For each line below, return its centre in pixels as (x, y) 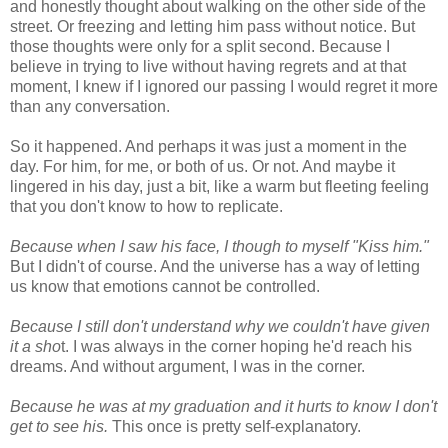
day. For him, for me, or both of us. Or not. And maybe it (202, 167)
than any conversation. (90, 107)
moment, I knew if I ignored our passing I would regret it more (224, 87)
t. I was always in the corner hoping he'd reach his (236, 347)
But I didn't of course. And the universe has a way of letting (215, 267)
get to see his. (61, 427)
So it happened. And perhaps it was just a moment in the (208, 147)
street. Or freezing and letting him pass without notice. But (212, 27)
